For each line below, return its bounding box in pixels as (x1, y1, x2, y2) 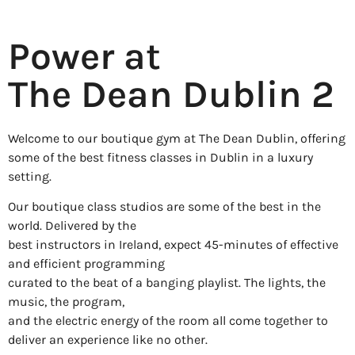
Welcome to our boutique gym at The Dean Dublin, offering (8, 131, 345, 147)
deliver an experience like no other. (8, 332, 208, 348)
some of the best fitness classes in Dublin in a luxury (8, 150, 313, 166)
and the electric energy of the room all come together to (8, 313, 328, 329)
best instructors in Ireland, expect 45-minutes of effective (8, 237, 338, 253)
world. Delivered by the (8, 218, 136, 234)
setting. (8, 169, 52, 185)
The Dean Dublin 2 (8, 72, 334, 117)
